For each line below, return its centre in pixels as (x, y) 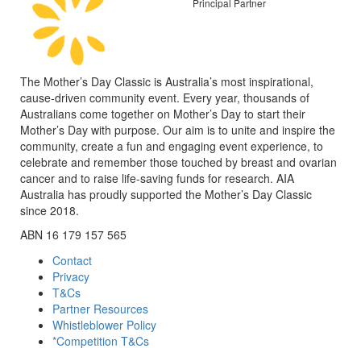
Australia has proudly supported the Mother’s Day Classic (166, 194)
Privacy (71, 276)
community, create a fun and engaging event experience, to (172, 145)
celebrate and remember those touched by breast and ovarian (178, 162)
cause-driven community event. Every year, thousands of (165, 97)
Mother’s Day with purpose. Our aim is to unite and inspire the (178, 129)
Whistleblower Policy (104, 324)
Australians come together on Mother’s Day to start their (163, 113)
